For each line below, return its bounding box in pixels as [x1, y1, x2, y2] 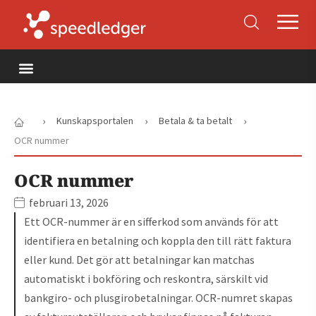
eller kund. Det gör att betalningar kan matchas [24, 252, 255, 267]
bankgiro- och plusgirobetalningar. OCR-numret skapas [24, 290, 293, 305]
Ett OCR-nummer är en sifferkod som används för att [24, 214, 279, 229]
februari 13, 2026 [29, 195, 109, 209]
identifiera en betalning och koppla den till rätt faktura [24, 233, 291, 248]
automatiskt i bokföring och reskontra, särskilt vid [24, 271, 268, 286]
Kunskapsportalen [56, 114, 133, 127]
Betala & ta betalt [159, 114, 232, 127]
